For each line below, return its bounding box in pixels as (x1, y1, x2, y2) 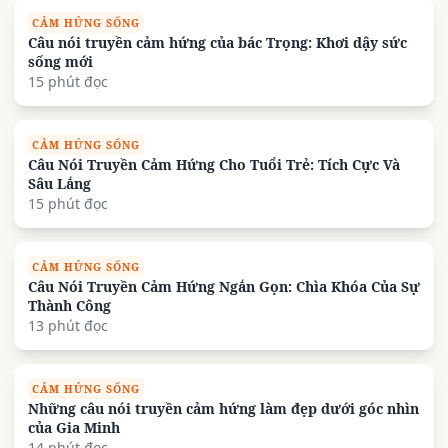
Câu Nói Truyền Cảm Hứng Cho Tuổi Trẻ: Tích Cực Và (28, 155, 400, 175)
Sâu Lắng (28, 174, 91, 194)
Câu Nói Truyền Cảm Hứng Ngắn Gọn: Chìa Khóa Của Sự (28, 277, 420, 297)
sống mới (28, 52, 93, 72)
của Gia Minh (28, 418, 120, 438)
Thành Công (28, 296, 111, 316)
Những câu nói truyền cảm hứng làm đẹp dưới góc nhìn (28, 399, 419, 419)
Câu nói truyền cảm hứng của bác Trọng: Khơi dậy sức (28, 33, 407, 53)
